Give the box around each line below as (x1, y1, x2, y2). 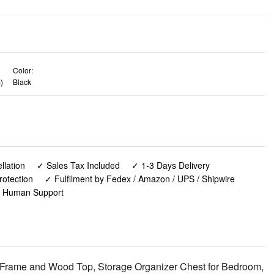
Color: (13, 64, 33, 75)
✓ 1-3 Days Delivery (131, 159, 210, 172)
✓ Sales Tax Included (36, 159, 120, 172)
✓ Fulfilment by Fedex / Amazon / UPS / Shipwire (44, 172, 235, 185)
